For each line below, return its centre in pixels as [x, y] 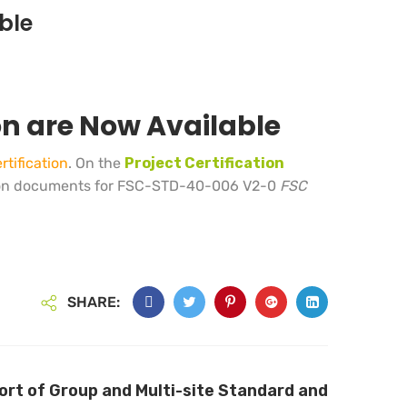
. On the [96, 164]
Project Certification [204, 164]
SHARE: [94, 303]
